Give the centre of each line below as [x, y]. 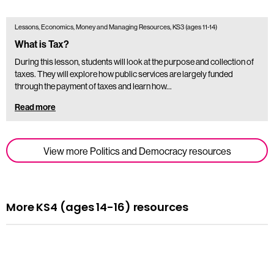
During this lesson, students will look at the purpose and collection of [134, 62]
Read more [35, 108]
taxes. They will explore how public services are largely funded [124, 74]
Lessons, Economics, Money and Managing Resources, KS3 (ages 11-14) [116, 28]
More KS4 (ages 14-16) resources [97, 207]
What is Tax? [42, 45]
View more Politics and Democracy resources [137, 152]
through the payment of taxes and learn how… [93, 87]
